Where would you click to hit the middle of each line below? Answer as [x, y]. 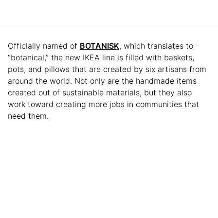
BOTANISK [100, 46]
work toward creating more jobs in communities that [103, 104]
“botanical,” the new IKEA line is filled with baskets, [101, 57]
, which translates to [156, 46]
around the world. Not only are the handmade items [102, 81]
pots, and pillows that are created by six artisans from [107, 69]
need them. [29, 116]
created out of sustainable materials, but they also [100, 92]
